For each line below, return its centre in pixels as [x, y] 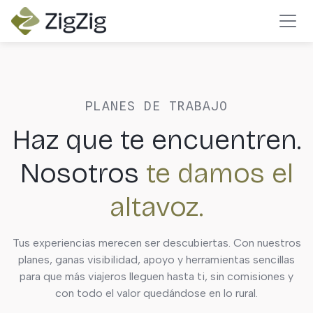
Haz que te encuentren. [156, 140]
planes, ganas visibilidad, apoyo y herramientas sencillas [156, 260]
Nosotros [83, 173]
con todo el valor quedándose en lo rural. [156, 293]
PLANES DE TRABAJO [156, 106]
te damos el [219, 173]
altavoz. [156, 207]
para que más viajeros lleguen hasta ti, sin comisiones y [156, 276]
